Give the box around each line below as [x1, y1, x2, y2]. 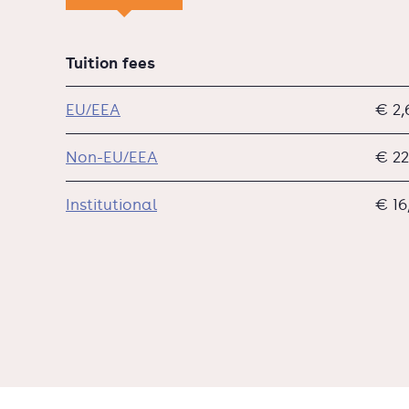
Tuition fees [66, 51, 155, 73]
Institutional [66, 194, 157, 215]
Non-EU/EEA [66, 146, 158, 167]
